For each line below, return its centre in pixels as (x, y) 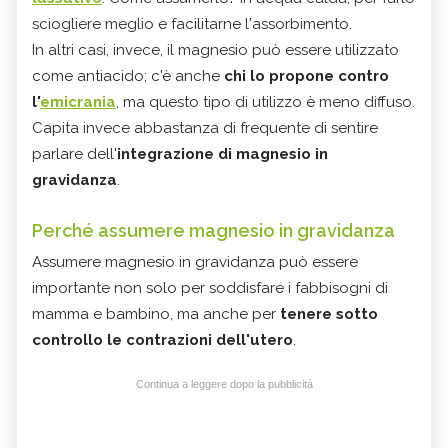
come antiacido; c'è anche (128, 75)
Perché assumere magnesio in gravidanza (213, 230)
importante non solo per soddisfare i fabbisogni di (210, 287)
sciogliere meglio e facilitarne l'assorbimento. (192, 23)
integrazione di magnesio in (222, 153)
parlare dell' (74, 153)
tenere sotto (329, 313)
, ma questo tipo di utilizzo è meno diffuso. (265, 101)
